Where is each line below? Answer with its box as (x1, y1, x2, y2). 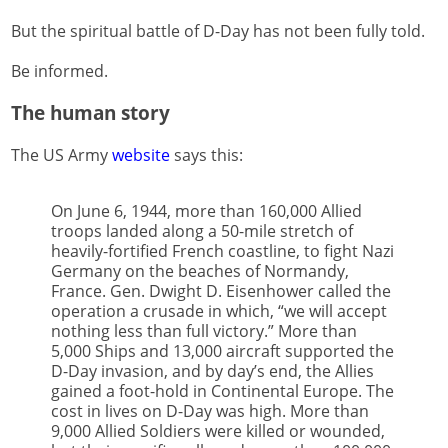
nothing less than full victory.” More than (51, 320, 357, 343)
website (112, 144, 170, 167)
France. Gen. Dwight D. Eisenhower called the (51, 280, 391, 303)
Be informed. (11, 60, 108, 83)
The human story (11, 100, 170, 126)
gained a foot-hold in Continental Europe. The (51, 380, 394, 403)
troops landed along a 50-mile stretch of (51, 220, 353, 243)
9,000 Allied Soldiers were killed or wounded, (51, 420, 385, 443)
